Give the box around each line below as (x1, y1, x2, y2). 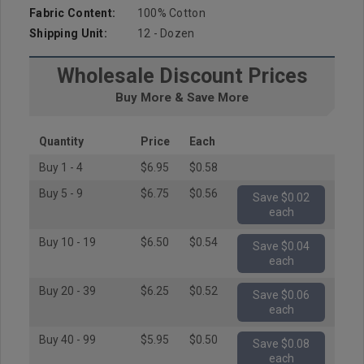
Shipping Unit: (29, 27, 107, 40)
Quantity (39, 135, 84, 148)
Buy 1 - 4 (39, 161, 83, 174)
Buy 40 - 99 (39, 333, 96, 346)
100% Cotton (136, 6, 206, 19)
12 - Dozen (136, 27, 195, 40)
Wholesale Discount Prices (56, 64, 308, 88)
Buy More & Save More (115, 90, 249, 105)
